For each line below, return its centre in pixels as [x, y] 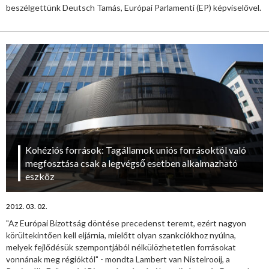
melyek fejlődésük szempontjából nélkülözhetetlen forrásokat [121, 247]
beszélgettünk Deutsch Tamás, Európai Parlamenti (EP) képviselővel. [134, 8]
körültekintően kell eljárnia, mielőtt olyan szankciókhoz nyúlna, [121, 235]
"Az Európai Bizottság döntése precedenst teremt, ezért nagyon [126, 223]
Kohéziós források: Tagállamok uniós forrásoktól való [136, 150]
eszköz [40, 176]
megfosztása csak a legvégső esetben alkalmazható [131, 163]
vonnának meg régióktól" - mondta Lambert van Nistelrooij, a [118, 259]
